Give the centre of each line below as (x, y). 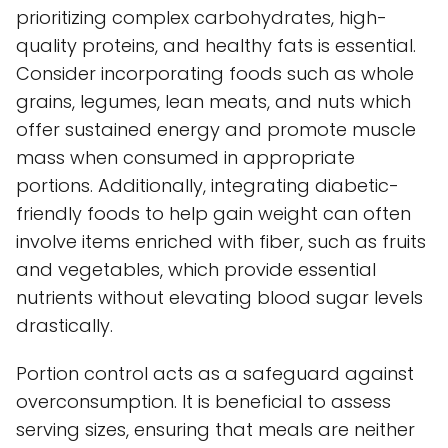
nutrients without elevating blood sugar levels (219, 297)
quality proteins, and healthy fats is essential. (216, 45)
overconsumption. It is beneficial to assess (203, 401)
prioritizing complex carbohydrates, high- (201, 17)
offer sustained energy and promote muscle (216, 129)
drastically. (64, 325)
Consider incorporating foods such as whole (215, 73)
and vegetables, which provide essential (196, 269)
